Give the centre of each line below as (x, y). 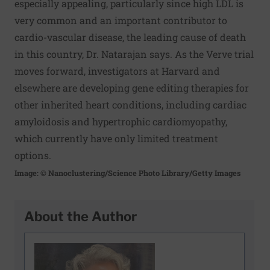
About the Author (80, 216)
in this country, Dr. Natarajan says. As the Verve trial (134, 54)
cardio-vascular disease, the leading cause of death (130, 37)
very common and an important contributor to (121, 20)
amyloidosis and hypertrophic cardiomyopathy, (121, 121)
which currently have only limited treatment (116, 138)
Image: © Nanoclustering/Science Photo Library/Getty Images (127, 173)
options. (33, 155)
